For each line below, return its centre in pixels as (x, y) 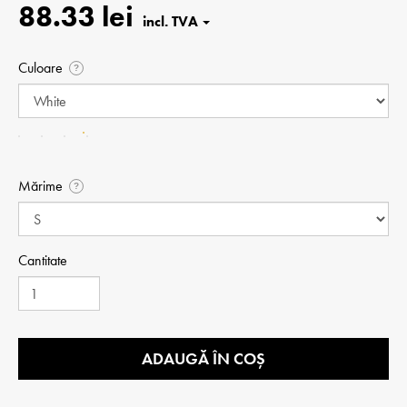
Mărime (40, 186)
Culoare (40, 68)
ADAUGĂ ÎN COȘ (203, 359)
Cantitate (43, 261)
